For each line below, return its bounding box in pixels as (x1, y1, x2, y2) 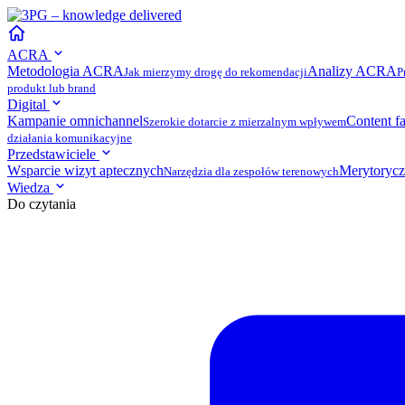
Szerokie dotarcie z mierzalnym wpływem (143, 115, 346, 128)
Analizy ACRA (307, 63, 397, 79)
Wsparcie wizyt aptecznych (7, 163, 164, 178)
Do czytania (7, 196, 76, 212)
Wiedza (7, 180, 53, 195)
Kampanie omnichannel (7, 113, 143, 128)
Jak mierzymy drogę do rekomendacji (124, 65, 307, 79)
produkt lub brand (7, 81, 96, 95)
